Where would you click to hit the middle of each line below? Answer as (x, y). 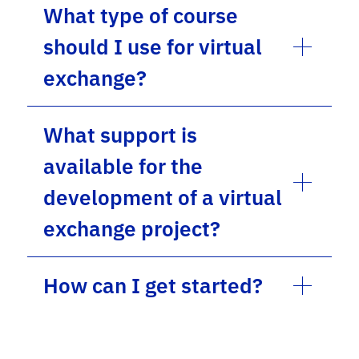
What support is (121, 135)
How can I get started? (153, 285)
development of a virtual (163, 197)
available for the (123, 166)
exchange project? (132, 228)
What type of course (141, 15)
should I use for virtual (153, 46)
